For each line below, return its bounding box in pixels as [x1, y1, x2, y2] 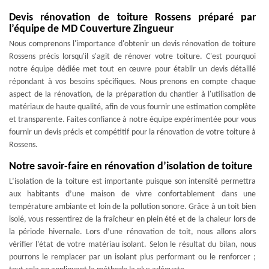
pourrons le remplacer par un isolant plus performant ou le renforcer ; [9, 253, 256, 262]
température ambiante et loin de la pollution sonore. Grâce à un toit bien [9, 202, 256, 211]
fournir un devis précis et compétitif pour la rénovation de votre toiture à [9, 128, 256, 137]
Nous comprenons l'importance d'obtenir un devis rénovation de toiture [9, 40, 256, 49]
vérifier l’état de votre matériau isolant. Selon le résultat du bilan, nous [9, 240, 256, 249]
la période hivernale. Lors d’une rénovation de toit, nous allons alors [9, 228, 256, 237]
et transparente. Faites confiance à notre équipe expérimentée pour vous [9, 115, 256, 124]
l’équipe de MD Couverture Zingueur [9, 23, 174, 35]
